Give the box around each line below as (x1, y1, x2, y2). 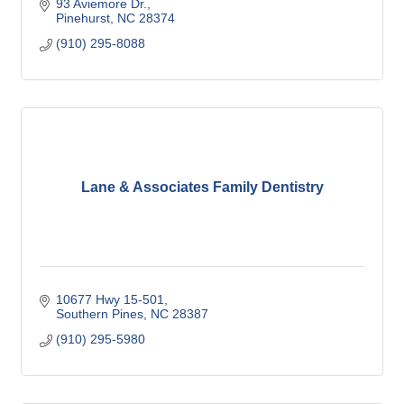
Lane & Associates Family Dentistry (80, 179, 324, 196)
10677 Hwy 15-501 (55, 292, 164, 308)
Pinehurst (55, 11, 110, 26)
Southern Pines (55, 307, 143, 322)
